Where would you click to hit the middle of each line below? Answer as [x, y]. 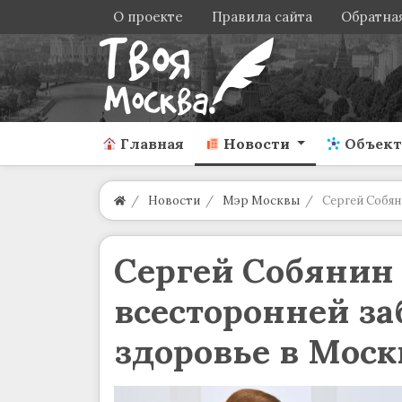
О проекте [148, 17]
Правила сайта [262, 17]
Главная [152, 144]
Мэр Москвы [261, 201]
